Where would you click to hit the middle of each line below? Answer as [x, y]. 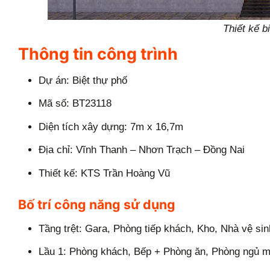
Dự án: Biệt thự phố [83, 80]
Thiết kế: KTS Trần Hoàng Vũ [104, 173]
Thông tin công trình [98, 53]
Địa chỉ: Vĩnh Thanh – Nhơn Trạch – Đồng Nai [141, 150]
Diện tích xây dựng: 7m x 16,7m [111, 127]
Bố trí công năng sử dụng [97, 205]
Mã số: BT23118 [75, 104]
